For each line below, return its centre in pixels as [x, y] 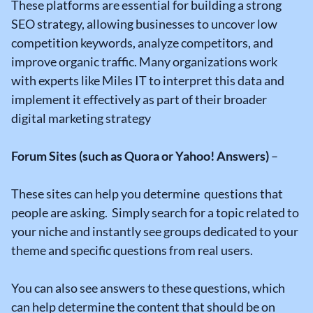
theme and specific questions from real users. [134, 250]
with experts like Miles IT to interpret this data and [148, 81]
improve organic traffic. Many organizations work [144, 62]
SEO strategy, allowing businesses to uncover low [144, 24]
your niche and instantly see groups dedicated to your [155, 232]
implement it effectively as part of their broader [139, 100]
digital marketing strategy [81, 118]
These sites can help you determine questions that [147, 194]
